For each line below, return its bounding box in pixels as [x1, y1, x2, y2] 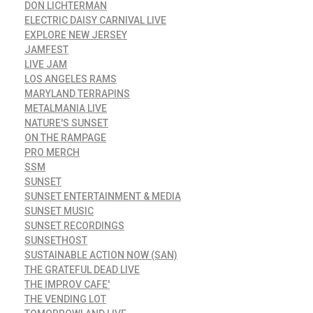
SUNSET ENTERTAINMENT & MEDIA [24, 190, 181, 202]
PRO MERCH [24, 146, 80, 158]
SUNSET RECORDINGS [24, 219, 124, 231]
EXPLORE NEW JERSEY [24, 29, 127, 41]
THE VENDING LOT [24, 293, 106, 305]
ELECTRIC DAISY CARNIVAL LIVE [24, 14, 166, 26]
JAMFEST [24, 43, 68, 55]
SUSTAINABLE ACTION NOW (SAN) [24, 249, 177, 261]
